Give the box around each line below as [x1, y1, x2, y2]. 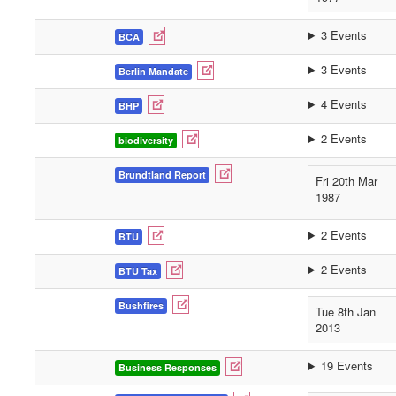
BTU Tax [118, 264, 157, 278]
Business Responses [118, 361, 217, 374]
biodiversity [118, 133, 173, 147]
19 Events [320, 357, 373, 374]
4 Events [320, 95, 367, 112]
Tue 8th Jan [316, 303, 376, 320]
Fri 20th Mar [316, 172, 377, 189]
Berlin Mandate [118, 65, 188, 78]
